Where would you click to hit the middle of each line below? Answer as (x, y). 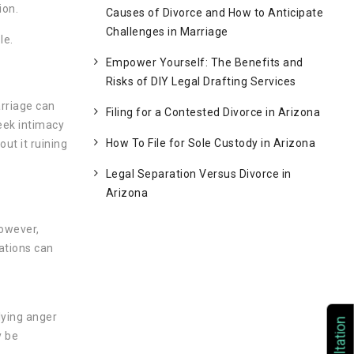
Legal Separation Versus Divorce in (198, 174)
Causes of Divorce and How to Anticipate (214, 13)
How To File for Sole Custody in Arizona (210, 143)
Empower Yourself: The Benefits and (204, 62)
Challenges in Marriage (167, 32)
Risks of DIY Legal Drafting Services (201, 81)
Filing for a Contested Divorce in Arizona (213, 112)
